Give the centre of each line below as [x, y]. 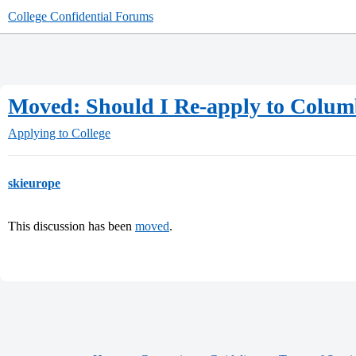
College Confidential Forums [81, 16]
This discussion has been [72, 226]
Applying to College [59, 133]
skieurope [34, 183]
